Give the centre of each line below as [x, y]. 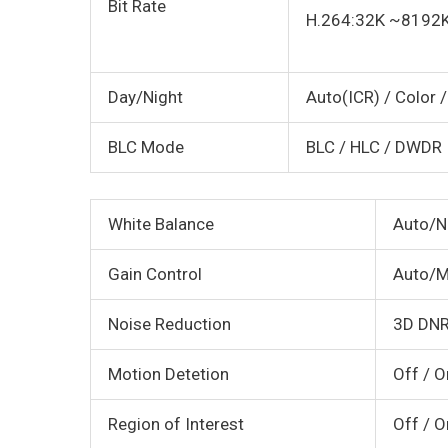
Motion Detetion [168, 373]
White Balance [161, 223]
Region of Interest [176, 423]
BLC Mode [146, 147]
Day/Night [145, 97]
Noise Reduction [169, 323]
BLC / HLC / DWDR [374, 147]
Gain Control [155, 273]
